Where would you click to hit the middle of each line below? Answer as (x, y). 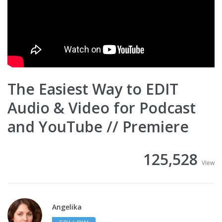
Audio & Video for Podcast (102, 108)
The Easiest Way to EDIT (93, 89)
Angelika (67, 207)
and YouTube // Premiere (98, 127)
